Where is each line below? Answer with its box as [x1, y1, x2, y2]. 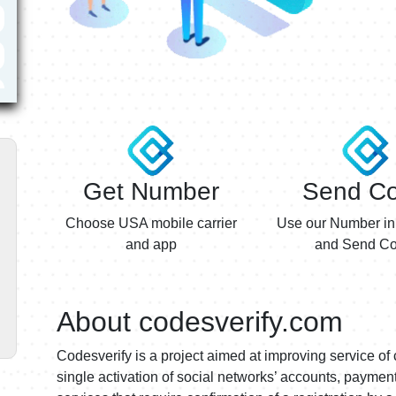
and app [125, 237, 177, 253]
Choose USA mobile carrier [65, 216, 237, 232]
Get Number [82, 178, 219, 206]
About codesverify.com [57, 306, 343, 339]
